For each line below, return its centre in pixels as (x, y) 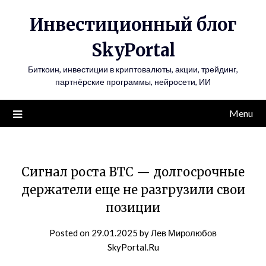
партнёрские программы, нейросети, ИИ (133, 82)
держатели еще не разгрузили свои (133, 190)
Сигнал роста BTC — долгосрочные (133, 172)
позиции (133, 208)
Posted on (70, 233)
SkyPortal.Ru (133, 247)
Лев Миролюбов (184, 233)
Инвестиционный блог (133, 25)
